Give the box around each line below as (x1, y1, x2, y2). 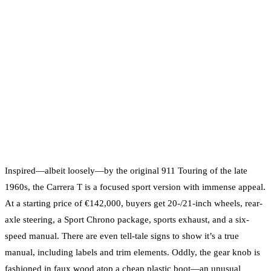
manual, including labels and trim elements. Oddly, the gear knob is (5, 247, 260, 257)
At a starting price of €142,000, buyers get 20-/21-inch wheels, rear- (5, 198, 263, 208)
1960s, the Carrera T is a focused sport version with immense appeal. (5, 181, 266, 192)
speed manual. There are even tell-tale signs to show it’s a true (5, 230, 239, 241)
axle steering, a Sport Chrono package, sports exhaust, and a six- (5, 214, 249, 224)
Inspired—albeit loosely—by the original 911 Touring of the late (5, 165, 247, 175)
